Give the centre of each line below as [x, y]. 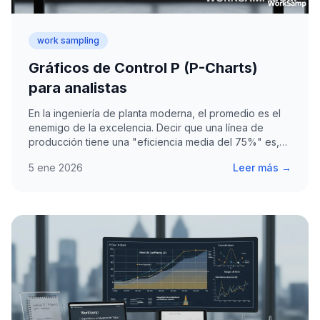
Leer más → [262, 168]
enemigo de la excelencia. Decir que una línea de [146, 128]
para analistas [78, 88]
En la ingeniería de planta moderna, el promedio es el [155, 114]
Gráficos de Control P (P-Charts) [143, 68]
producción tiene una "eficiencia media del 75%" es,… [158, 142]
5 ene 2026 [56, 168]
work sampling [68, 41]
